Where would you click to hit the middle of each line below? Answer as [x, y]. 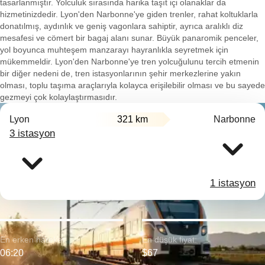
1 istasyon [233, 183]
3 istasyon [32, 133]
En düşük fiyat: [169, 240]
